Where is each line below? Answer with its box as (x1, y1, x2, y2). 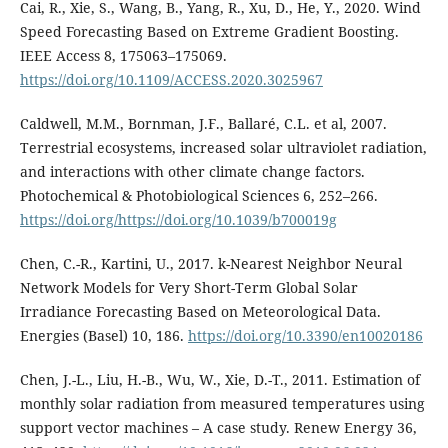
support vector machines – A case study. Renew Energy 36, (19, 418, 417, 438)
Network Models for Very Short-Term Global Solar (19, 278, 358, 297)
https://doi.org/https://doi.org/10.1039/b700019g (19, 209, 337, 229)
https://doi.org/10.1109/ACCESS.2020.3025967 (19, 69, 323, 89)
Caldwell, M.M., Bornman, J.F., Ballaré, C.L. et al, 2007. (19, 113, 387, 133)
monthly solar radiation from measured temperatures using (19, 394, 425, 414)
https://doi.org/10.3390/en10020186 (187, 326, 423, 345)
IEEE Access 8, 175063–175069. (19, 45, 227, 65)
